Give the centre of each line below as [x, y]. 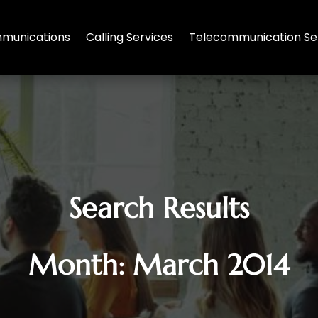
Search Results [159, 208]
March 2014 [211, 265]
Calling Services [130, 37]
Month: [81, 265]
